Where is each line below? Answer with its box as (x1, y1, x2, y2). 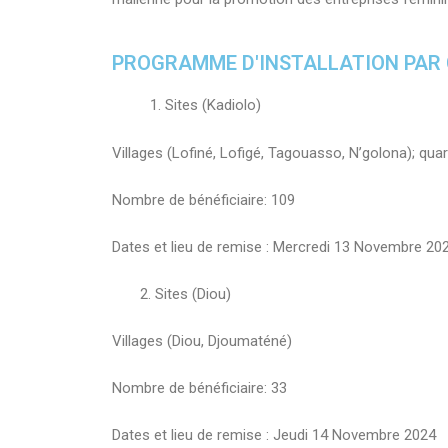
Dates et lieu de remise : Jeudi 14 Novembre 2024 (112, 425, 440, 444)
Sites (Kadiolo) (165, 96, 262, 115)
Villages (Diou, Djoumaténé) (112, 331, 292, 350)
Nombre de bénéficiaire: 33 (112, 378, 287, 397)
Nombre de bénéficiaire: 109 (112, 190, 295, 209)
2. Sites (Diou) (112, 284, 231, 303)
